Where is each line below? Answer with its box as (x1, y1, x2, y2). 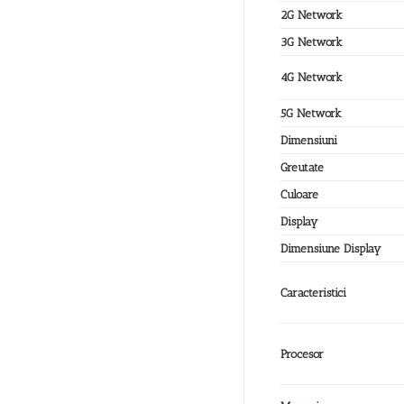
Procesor (280, 347, 324, 362)
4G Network (280, 70, 343, 85)
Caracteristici (280, 286, 346, 300)
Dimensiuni (280, 133, 337, 148)
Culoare (280, 188, 318, 202)
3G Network (280, 35, 343, 50)
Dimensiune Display (280, 242, 381, 256)
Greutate (280, 161, 324, 175)
